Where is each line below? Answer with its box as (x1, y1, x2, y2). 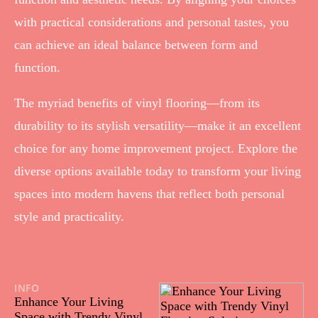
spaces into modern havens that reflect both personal (14, 186, 285, 201)
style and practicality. (14, 209, 124, 224)
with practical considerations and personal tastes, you (14, 14, 289, 29)
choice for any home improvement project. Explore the (14, 141, 297, 155)
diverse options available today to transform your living (14, 163, 301, 178)
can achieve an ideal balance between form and (14, 37, 258, 52)
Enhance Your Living (14, 295, 124, 309)
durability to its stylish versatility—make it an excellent (14, 118, 301, 133)
